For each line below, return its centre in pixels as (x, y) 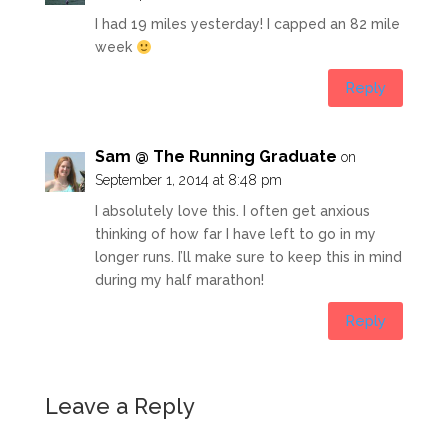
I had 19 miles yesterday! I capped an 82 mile (247, 24)
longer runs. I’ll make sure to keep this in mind (248, 257)
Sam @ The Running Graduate (215, 157)
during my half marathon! (179, 280)
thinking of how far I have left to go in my (235, 234)
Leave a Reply (119, 406)
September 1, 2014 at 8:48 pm (188, 180)
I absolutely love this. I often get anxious (232, 211)
